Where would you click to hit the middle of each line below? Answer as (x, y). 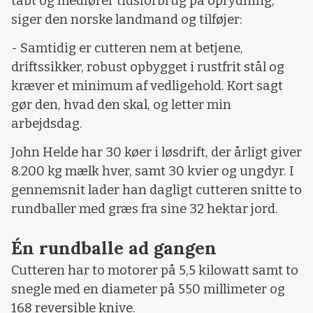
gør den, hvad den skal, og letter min (121, 104)
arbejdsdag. (47, 123)
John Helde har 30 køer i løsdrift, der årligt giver (156, 153)
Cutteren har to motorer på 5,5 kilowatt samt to (155, 270)
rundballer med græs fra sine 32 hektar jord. (145, 209)
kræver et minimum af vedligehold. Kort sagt (147, 86)
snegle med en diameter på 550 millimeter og (148, 289)
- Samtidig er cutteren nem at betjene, (127, 48)
